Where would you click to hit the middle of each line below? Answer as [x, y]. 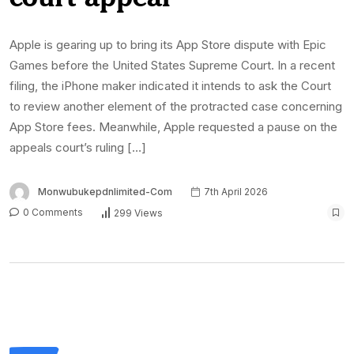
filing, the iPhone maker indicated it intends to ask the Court [170, 86]
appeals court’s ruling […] [78, 148]
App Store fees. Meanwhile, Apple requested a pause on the [173, 127]
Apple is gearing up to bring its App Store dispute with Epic [168, 45]
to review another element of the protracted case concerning [176, 107]
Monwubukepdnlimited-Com [105, 192]
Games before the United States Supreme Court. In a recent [172, 66]
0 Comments [52, 213]
